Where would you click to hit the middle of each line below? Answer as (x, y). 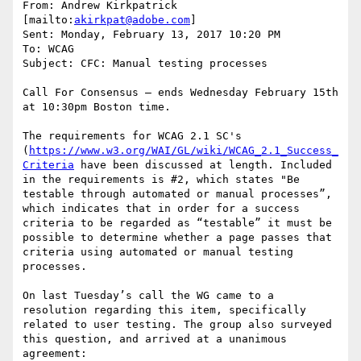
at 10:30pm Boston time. (97, 107)
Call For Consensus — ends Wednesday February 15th (180, 93)
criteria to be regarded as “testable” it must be (177, 223)
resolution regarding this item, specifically (164, 310)
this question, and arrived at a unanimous (155, 339)
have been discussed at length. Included (203, 165)
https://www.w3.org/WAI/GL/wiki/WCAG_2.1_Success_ (184, 151)
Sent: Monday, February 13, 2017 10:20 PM (151, 35)
